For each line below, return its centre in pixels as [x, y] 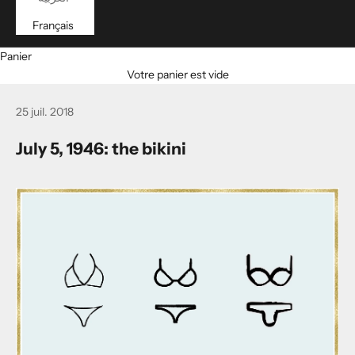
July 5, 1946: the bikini [101, 149]
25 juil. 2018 [45, 112]
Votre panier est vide [177, 74]
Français [53, 25]
